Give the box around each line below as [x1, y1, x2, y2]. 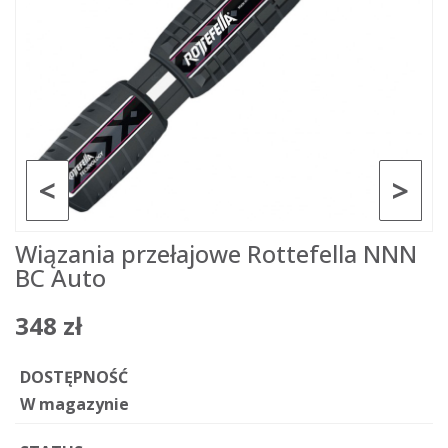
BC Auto [15, 261, 106, 294]
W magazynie [20, 393, 129, 415]
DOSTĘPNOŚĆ [20, 366, 128, 388]
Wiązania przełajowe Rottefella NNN [15, 237, 417, 270]
